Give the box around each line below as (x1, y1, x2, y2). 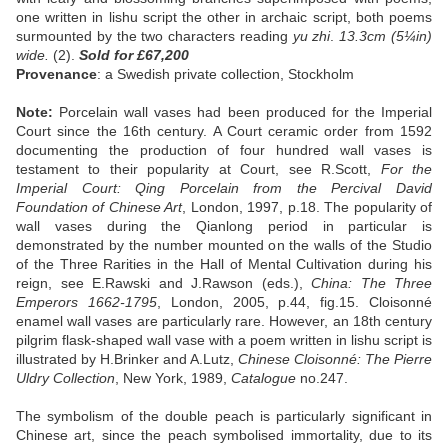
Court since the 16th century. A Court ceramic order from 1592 (16, 123, 432, 140)
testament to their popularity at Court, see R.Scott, (16, 161, 381, 178)
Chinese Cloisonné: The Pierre (238, 351, 432, 368)
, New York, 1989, (115, 370, 231, 387)
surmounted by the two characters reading (16, 28, 293, 45)
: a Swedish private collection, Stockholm (97, 66, 354, 83)
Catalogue (231, 370, 296, 387)
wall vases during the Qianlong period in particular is (16, 218, 432, 235)
